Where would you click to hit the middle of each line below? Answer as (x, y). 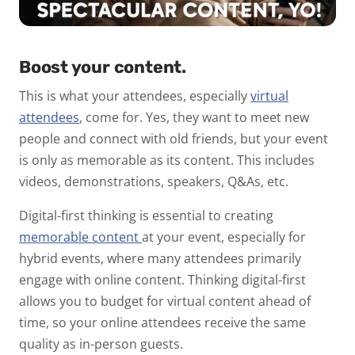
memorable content (80, 237)
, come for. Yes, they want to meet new (194, 118)
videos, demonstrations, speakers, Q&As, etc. (155, 182)
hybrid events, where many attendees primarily (160, 259)
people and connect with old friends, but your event (174, 139)
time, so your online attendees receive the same (162, 323)
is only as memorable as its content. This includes (167, 160)
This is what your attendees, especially (135, 96)
